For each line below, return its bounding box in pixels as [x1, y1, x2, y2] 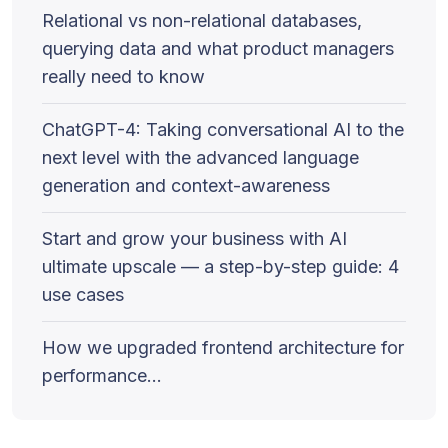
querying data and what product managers [42, 38, 394, 59]
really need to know [42, 66, 205, 87]
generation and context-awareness [42, 175, 330, 196]
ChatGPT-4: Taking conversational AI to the [42, 119, 404, 140]
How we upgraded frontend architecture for [42, 337, 404, 358]
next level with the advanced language [42, 147, 359, 168]
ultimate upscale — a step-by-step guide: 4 [42, 256, 399, 277]
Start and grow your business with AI [42, 228, 347, 249]
